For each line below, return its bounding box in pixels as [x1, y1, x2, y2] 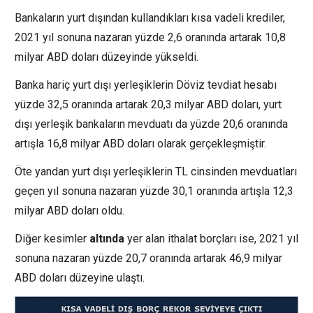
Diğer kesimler [15, 232, 89, 246]
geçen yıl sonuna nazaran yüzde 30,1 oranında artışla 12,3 [15, 184, 293, 198]
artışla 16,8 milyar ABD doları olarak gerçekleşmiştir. [15, 137, 266, 151]
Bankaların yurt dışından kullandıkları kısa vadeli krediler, [15, 11, 285, 25]
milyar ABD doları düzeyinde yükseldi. [15, 50, 198, 64]
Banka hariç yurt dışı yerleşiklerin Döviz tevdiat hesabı [15, 78, 277, 92]
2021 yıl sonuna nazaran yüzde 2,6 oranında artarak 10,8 [15, 31, 286, 45]
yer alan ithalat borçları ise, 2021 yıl [124, 232, 298, 246]
